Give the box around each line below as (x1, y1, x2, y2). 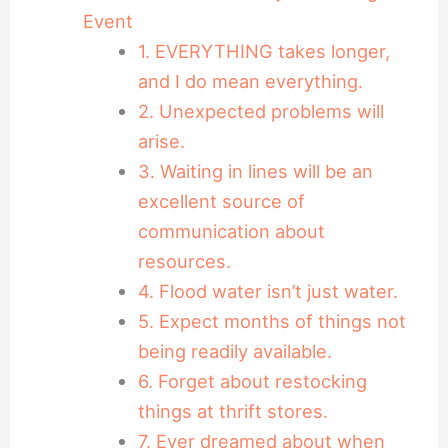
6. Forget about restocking (137, 369, 367, 392)
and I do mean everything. (137, 69, 363, 92)
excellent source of (137, 189, 305, 212)
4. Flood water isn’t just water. (137, 279, 398, 302)
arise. (137, 129, 185, 152)
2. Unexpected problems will (137, 99, 384, 122)
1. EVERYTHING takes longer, (137, 39, 390, 62)
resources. (137, 249, 231, 272)
